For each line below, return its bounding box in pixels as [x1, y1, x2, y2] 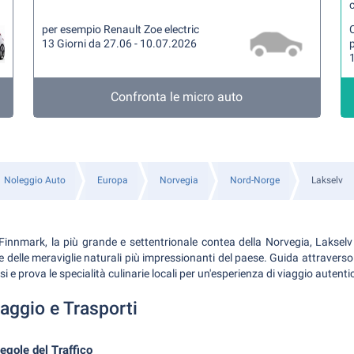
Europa [96, 175, 128, 186]
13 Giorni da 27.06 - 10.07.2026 [42, 37, 198, 50]
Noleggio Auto [3, 175, 66, 186]
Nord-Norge [229, 175, 280, 186]
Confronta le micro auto [111, 89, 243, 104]
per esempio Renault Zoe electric [42, 23, 200, 36]
